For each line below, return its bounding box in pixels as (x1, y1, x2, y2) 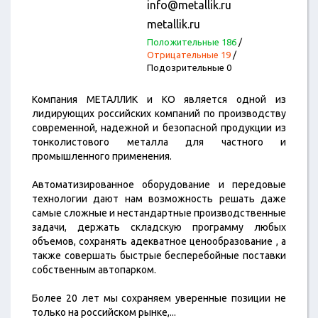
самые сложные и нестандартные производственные (32, 207, 286, 219)
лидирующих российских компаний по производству (32, 108, 286, 119)
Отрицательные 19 (146, 50, 231, 60)
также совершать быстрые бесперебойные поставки (32, 250, 286, 261)
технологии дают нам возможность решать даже (32, 193, 286, 204)
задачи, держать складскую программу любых (32, 221, 286, 233)
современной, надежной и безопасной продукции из (32, 122, 286, 133)
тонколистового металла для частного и (32, 136, 286, 148)
